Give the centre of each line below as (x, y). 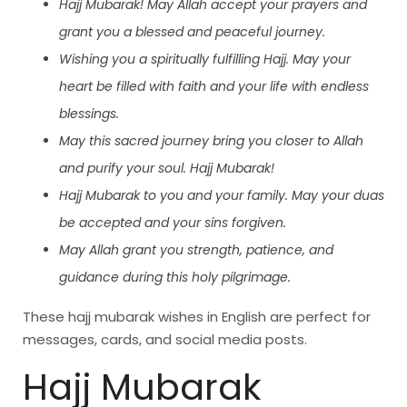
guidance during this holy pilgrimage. (175, 278)
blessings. (89, 114)
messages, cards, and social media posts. (165, 340)
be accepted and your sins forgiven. (173, 223)
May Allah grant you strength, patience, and (196, 250)
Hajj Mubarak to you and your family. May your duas (222, 196)
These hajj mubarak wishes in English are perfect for (197, 317)
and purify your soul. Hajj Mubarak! (167, 169)
